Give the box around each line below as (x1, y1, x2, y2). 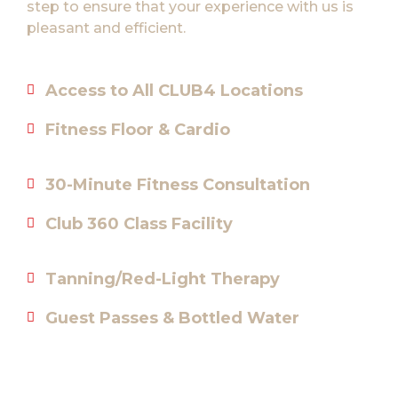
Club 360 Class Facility (45, 213, 233, 234)
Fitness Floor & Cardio (45, 119, 230, 139)
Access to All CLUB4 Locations (45, 80, 303, 100)
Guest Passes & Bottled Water (45, 307, 299, 328)
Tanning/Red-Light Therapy (45, 268, 280, 289)
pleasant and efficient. (27, 19, 186, 36)
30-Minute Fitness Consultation (45, 174, 310, 195)
